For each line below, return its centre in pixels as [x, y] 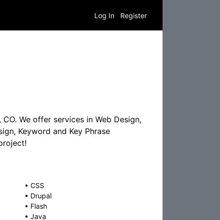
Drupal [41, 196]
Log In [104, 15]
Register [134, 15]
